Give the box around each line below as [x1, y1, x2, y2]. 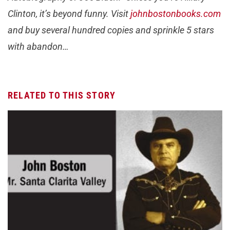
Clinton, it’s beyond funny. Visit [8, 8, 130, 20]
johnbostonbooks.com [130, 8, 221, 20]
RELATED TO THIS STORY [8, 90, 116, 101]
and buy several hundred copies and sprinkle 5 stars [8, 25, 214, 36]
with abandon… [8, 41, 69, 52]
